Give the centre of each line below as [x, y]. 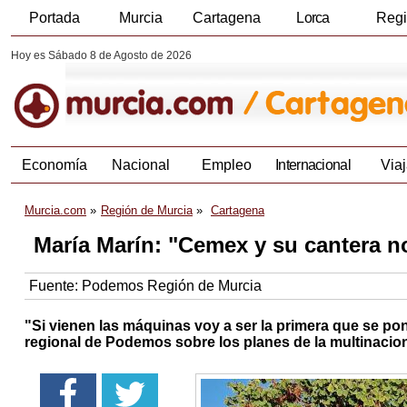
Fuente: [55, 286]
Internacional [313, 165]
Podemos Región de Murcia [172, 286]
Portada [54, 18]
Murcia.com [55, 211]
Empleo [227, 165]
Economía [54, 165]
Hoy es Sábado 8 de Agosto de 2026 [101, 55]
